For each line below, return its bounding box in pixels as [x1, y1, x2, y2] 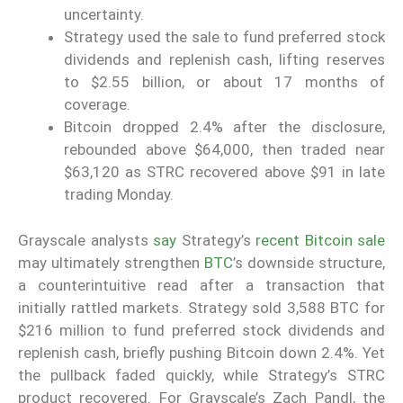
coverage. [64, 95, 130, 114]
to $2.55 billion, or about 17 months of [64, 73, 385, 92]
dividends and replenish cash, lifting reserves [64, 50, 385, 69]
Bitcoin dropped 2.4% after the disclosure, [64, 118, 385, 137]
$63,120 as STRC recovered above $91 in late [64, 163, 385, 182]
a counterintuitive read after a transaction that [18, 275, 385, 294]
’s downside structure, [233, 253, 385, 272]
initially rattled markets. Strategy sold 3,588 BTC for [18, 298, 385, 317]
